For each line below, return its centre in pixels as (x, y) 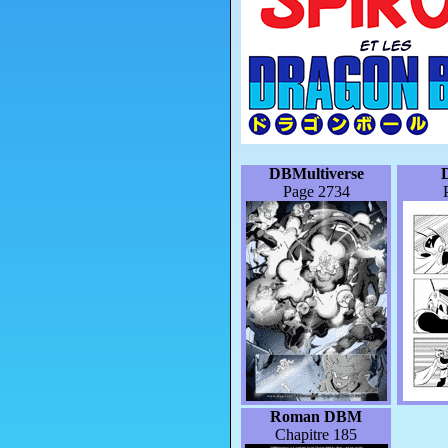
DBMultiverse (316, 173)
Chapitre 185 (316, 434)
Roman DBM (316, 416)
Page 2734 (316, 191)
